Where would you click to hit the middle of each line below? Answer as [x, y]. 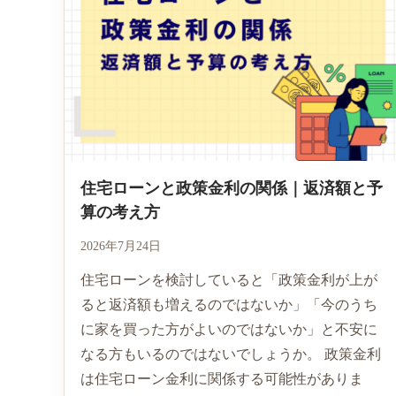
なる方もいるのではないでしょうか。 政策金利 [231, 354]
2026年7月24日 [121, 246]
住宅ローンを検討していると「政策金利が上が [229, 279]
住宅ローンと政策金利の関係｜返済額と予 [232, 188]
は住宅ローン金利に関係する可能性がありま [222, 378]
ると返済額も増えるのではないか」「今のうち [229, 304]
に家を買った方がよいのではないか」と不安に [229, 329]
